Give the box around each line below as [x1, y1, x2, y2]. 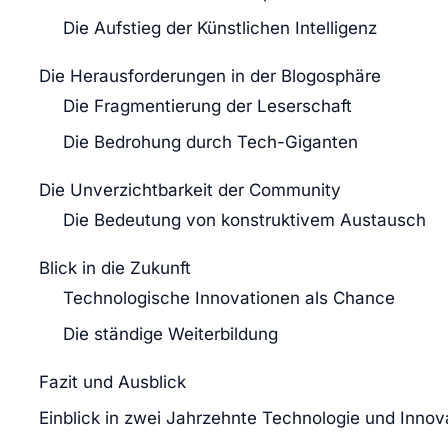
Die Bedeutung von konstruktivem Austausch [63, 209, 426, 230]
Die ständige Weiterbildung [63, 323, 278, 344]
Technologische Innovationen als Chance [63, 287, 395, 308]
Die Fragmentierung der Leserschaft [63, 95, 352, 116]
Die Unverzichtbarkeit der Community [39, 179, 341, 200]
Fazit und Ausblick [39, 371, 186, 392]
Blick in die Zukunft [39, 257, 191, 278]
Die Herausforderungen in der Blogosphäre [39, 65, 381, 86]
